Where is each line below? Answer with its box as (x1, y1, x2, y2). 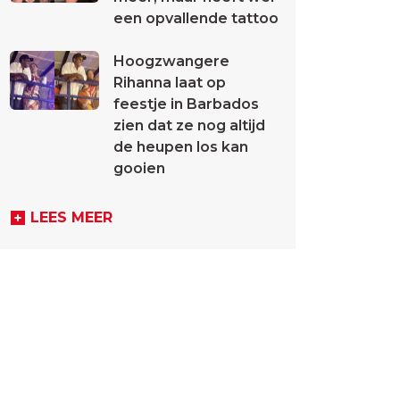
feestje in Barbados (113, 96, 259, 112)
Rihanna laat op (113, 74, 226, 91)
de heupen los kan (113, 138, 248, 155)
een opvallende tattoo (113, 10, 279, 27)
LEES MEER (30, 209, 112, 226)
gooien (113, 160, 165, 177)
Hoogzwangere (113, 53, 229, 70)
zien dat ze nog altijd (113, 117, 265, 134)
